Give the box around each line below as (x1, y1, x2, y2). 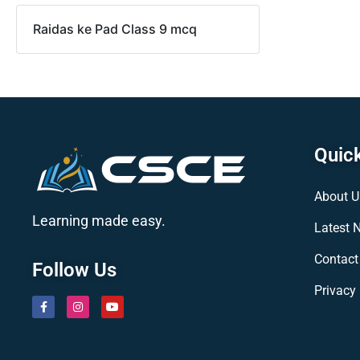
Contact (314, 252, 358, 268)
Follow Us (32, 259, 117, 282)
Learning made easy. (32, 212, 166, 230)
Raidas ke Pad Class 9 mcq (33, 21, 197, 38)
